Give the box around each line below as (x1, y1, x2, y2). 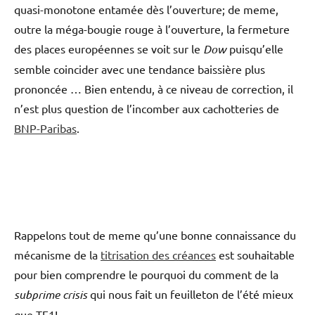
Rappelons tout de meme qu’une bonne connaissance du (14, 227, 296, 242)
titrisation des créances (101, 247, 216, 262)
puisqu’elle (226, 41, 283, 56)
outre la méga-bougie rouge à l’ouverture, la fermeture (14, 21, 290, 36)
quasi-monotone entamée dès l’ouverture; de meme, (14, 1, 278, 16)
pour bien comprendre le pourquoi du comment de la (14, 266, 278, 281)
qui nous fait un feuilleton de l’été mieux (87, 286, 293, 301)
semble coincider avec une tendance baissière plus (14, 61, 265, 76)
